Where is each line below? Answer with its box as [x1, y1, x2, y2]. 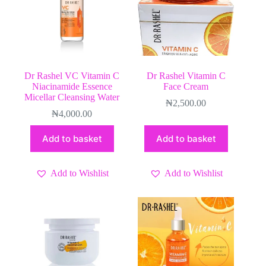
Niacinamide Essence [31, 81, 112, 91]
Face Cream [163, 81, 209, 91]
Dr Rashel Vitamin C [146, 70, 226, 81]
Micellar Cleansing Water [24, 91, 120, 102]
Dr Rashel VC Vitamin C [24, 70, 120, 81]
